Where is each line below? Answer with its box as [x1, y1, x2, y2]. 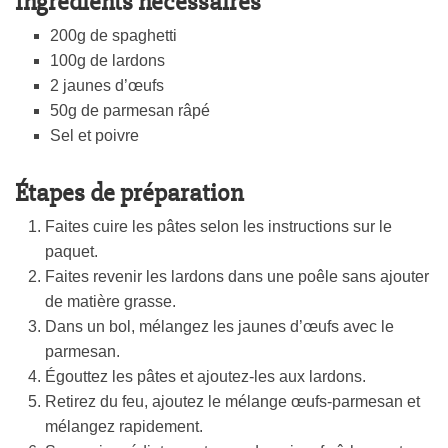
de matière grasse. [45, 293, 176, 311]
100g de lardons [50, 52, 165, 70]
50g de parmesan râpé [50, 102, 210, 120]
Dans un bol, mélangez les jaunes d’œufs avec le [45, 318, 394, 336]
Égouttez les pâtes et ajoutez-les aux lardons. [45, 368, 366, 386]
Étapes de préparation [15, 177, 243, 210]
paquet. [45, 243, 98, 261]
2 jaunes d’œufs [50, 77, 164, 95]
